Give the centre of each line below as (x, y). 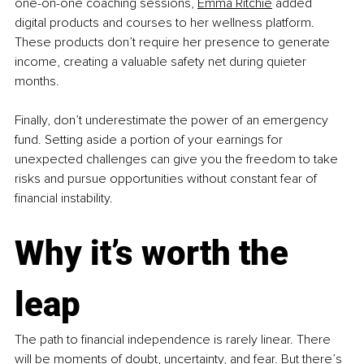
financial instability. (64, 198)
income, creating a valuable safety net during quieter (162, 61)
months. (37, 81)
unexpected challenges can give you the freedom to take (178, 159)
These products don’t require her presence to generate (174, 42)
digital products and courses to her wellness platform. (166, 22)
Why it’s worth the (156, 253)
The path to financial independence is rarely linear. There (174, 339)
